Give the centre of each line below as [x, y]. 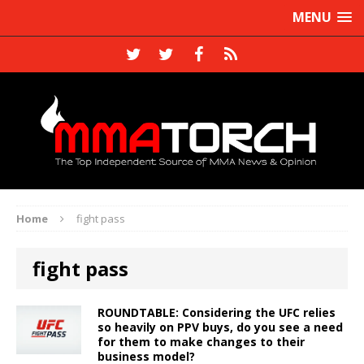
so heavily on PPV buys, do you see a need [220, 327]
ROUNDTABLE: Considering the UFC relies [217, 312]
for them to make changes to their [201, 341]
